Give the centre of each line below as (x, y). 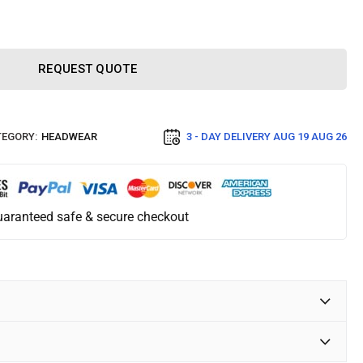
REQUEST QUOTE (88, 69)
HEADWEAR (69, 137)
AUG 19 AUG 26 (310, 137)
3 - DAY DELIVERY (230, 137)
